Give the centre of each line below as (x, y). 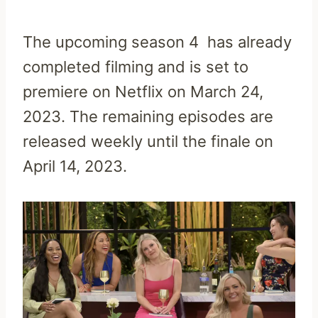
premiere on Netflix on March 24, (143, 92)
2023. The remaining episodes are (148, 117)
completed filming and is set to (136, 67)
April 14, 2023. (75, 166)
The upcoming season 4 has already (157, 42)
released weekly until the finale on (148, 142)
